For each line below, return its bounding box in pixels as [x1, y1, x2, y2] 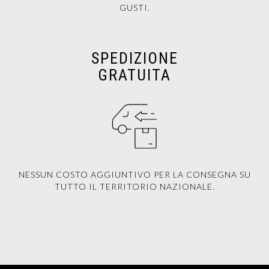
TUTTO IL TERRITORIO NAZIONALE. [54, 181, 215, 192]
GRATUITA [98, 66, 171, 84]
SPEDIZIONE [91, 49, 178, 67]
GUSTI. [119, 2, 150, 13]
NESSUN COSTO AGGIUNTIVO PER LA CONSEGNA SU [18, 169, 251, 180]
